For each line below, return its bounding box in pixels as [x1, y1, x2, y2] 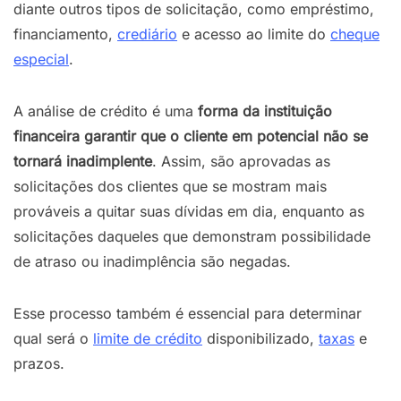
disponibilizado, [202, 328, 319, 347]
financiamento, [13, 24, 117, 43]
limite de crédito [93, 328, 202, 347]
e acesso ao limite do [177, 24, 330, 43]
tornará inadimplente [13, 151, 152, 170]
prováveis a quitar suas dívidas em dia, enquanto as [13, 201, 364, 220]
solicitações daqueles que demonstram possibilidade [13, 226, 371, 245]
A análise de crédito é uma [13, 101, 198, 120]
